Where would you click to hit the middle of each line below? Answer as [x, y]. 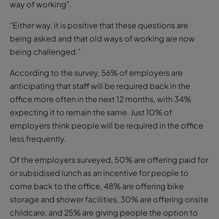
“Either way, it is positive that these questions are [99, 25]
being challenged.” [45, 51]
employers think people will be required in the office [107, 125]
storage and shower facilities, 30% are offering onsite [109, 199]
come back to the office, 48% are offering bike [97, 186]
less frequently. [38, 138]
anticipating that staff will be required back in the [100, 86]
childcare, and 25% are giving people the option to [104, 212]
